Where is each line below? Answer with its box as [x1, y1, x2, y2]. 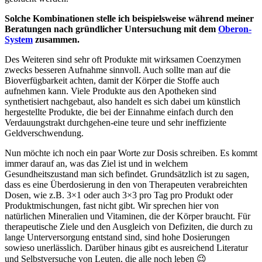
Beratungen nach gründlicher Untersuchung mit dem [5, 23, 218, 34]
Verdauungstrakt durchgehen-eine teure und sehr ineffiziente [5, 117, 226, 127]
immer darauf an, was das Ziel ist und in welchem [5, 158, 188, 168]
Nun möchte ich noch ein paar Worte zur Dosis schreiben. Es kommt [5, 147, 257, 158]
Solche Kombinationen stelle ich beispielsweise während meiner [5, 13, 254, 23]
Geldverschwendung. [5, 127, 84, 138]
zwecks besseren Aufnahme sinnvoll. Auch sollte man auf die [5, 64, 230, 75]
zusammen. [33, 34, 80, 44]
